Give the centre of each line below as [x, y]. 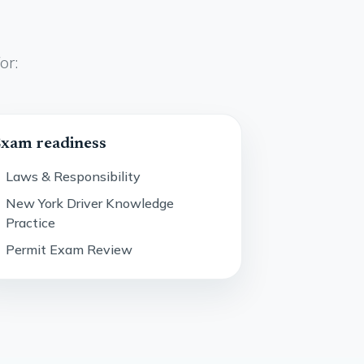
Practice [30, 222]
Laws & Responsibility [73, 177]
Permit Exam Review [69, 249]
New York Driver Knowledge [89, 203]
